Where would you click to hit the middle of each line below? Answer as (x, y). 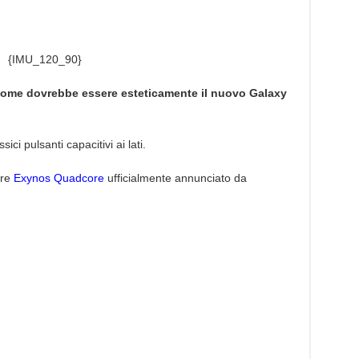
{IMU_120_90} (44, 59)
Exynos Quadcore (58, 178)
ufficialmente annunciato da (175, 178)
